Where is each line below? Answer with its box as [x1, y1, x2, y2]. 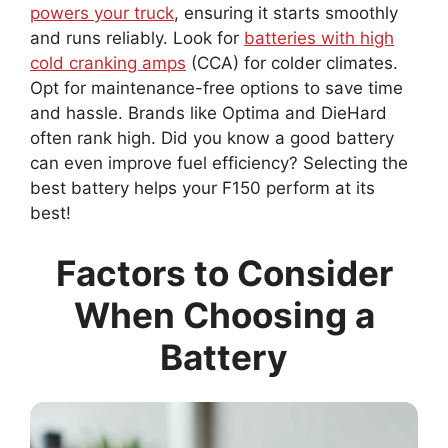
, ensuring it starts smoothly [174, 3, 398, 24]
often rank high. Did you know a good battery [30, 128, 394, 149]
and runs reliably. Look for [30, 28, 244, 49]
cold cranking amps [30, 53, 186, 74]
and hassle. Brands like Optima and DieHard [30, 103, 387, 124]
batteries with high [244, 28, 394, 49]
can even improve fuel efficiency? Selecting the [30, 153, 408, 174]
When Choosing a [73, 293, 375, 336]
